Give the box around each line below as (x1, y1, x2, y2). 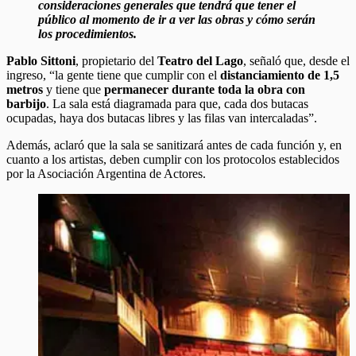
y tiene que (43, 82, 104, 96)
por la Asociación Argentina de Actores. (6, 166, 206, 180)
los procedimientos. (38, 26, 137, 41)
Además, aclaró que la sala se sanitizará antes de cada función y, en (6, 137, 342, 152)
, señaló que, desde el (243, 53, 350, 68)
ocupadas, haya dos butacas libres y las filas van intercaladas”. (6, 110, 317, 125)
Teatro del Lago (157, 53, 243, 68)
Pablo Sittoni (6, 53, 75, 68)
